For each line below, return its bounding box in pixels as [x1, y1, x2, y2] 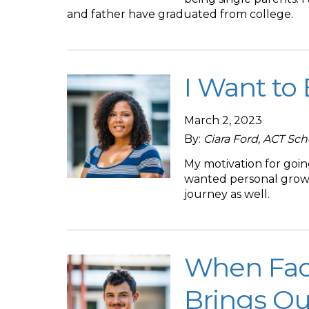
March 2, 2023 [184, 114, 262, 127]
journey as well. [184, 188, 270, 201]
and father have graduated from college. [67, 8, 293, 21]
